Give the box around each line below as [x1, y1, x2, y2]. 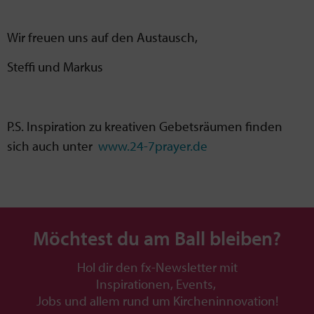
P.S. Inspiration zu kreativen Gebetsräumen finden [7, 117, 282, 135]
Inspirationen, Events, [95, 275, 216, 293]
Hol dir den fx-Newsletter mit [76, 259, 238, 276]
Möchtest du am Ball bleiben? [33, 226, 281, 251]
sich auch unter [7, 137, 98, 154]
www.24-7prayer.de [98, 137, 207, 154]
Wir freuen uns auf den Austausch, [7, 28, 198, 46]
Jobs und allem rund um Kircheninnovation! [36, 292, 278, 310]
